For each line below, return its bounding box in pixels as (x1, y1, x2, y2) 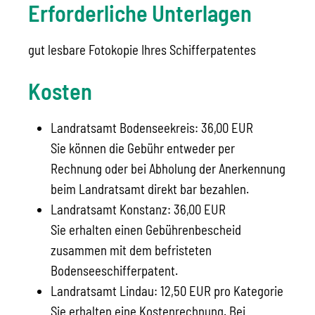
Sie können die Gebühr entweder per (51, 140, 235, 157)
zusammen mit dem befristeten (51, 242, 212, 259)
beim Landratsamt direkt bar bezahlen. (51, 181, 249, 198)
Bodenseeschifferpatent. (51, 262, 178, 279)
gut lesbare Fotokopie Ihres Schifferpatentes (28, 41, 256, 58)
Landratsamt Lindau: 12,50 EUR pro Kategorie (51, 283, 283, 300)
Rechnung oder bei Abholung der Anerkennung (51, 160, 285, 177)
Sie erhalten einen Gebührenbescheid (51, 221, 241, 238)
